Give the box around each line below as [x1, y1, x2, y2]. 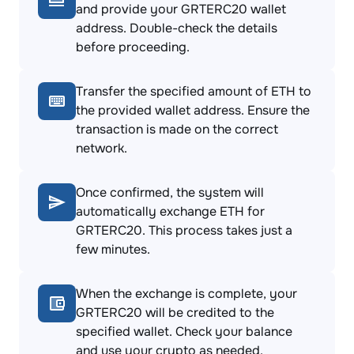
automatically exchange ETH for [76, 203, 265, 220]
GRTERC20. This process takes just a [76, 222, 292, 239]
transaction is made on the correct [76, 121, 278, 137]
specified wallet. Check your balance [76, 323, 292, 340]
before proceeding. [76, 39, 190, 55]
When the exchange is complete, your [76, 285, 297, 302]
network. [76, 140, 127, 156]
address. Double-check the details [76, 20, 277, 36]
